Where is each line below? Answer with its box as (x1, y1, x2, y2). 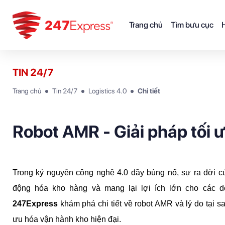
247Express (13, 199, 58, 208)
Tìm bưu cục (171, 20, 213, 30)
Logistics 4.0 (88, 87, 127, 95)
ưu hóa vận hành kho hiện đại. (13, 215, 121, 223)
